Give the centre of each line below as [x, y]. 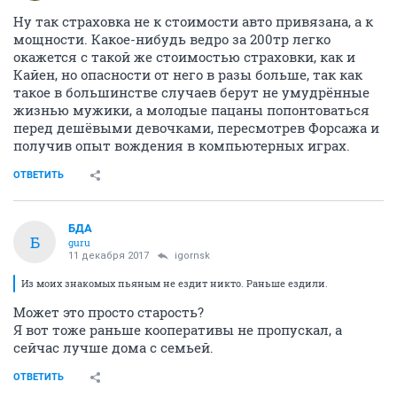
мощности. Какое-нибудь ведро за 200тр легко [172, 39]
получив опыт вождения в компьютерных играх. [182, 145]
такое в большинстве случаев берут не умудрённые [191, 92]
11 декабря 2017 [109, 256]
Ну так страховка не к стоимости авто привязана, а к [193, 21]
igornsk [192, 256]
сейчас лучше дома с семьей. [113, 347]
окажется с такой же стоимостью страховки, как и [184, 57]
